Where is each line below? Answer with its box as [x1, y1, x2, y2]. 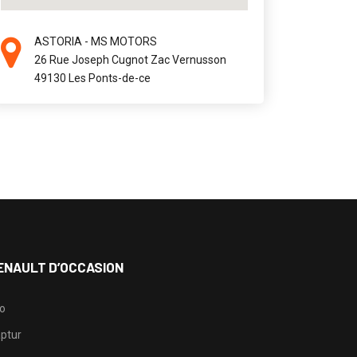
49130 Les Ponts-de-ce [33, 72, 151, 84]
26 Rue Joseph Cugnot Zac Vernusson [33, 53, 226, 66]
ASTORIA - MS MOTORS [33, 35, 157, 48]
